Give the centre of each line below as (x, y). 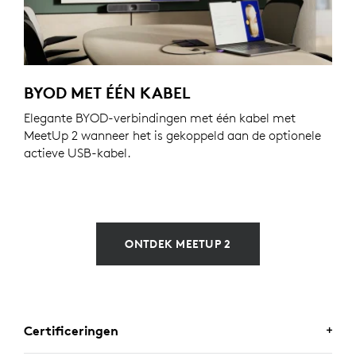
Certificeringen (71, 331)
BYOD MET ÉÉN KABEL (107, 93)
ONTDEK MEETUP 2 (178, 244)
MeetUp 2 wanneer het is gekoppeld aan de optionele (172, 135)
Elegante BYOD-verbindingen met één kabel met (160, 118)
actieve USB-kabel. (77, 153)
